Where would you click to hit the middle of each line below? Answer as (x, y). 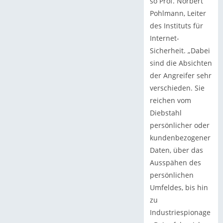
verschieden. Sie (177, 88)
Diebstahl (166, 112)
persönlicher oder (179, 125)
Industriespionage (180, 212)
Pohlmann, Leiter (178, 13)
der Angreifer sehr (180, 75)
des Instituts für (176, 25)
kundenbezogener (180, 137)
